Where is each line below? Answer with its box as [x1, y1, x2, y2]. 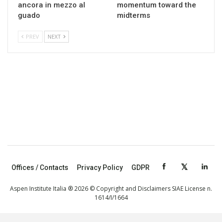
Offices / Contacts [11, 163, 68, 171]
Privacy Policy [77, 163, 123, 171]
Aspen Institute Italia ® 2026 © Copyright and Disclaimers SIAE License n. [10, 184, 212, 193]
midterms [117, 10, 150, 20]
